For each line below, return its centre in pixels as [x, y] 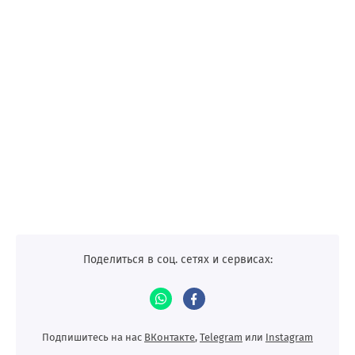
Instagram [289, 337]
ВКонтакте [170, 337]
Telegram [221, 337]
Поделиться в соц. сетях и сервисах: [177, 260]
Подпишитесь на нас [93, 337]
